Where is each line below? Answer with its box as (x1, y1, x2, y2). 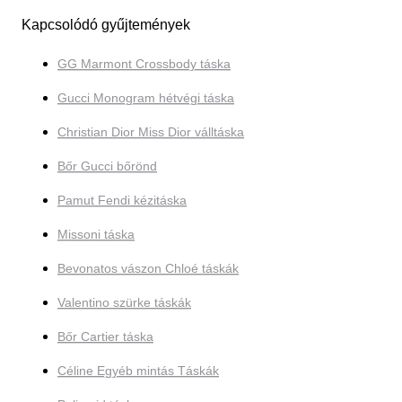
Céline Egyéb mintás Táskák (57, 363, 219, 379)
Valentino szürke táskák (57, 295, 191, 310)
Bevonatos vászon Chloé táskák (57, 261, 239, 276)
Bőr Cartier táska (57, 329, 153, 345)
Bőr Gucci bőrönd (57, 159, 157, 174)
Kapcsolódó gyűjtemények (22, 17, 190, 33)
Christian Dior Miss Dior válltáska (57, 125, 244, 140)
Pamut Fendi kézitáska (57, 193, 187, 208)
